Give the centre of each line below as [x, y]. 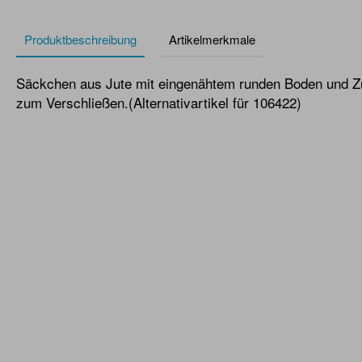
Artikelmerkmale [212, 39]
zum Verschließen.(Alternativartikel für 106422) [159, 102]
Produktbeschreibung [80, 39]
